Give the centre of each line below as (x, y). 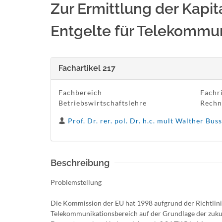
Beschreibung (80, 163)
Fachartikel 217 (87, 68)
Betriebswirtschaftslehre (103, 103)
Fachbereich (80, 92)
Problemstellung (76, 182)
